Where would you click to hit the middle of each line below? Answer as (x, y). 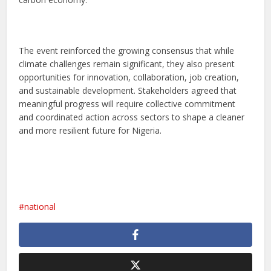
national (40, 206)
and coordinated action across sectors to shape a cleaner (132, 117)
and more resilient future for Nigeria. (90, 130)
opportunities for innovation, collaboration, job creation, (129, 77)
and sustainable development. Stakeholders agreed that (128, 90)
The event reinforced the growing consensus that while (127, 50)
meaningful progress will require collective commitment (127, 103)
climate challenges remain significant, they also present (127, 64)
